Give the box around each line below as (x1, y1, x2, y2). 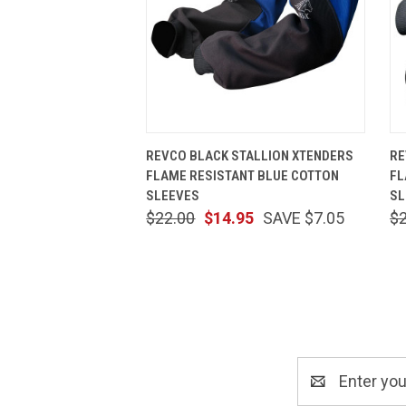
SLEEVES (146, 187, 200, 204)
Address (297, 383, 358, 403)
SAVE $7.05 (263, 208, 345, 227)
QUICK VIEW (169, 140, 230, 154)
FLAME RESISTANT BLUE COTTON (146, 167, 340, 184)
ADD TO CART (278, 140, 347, 154)
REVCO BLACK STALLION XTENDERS (146, 147, 354, 164)
